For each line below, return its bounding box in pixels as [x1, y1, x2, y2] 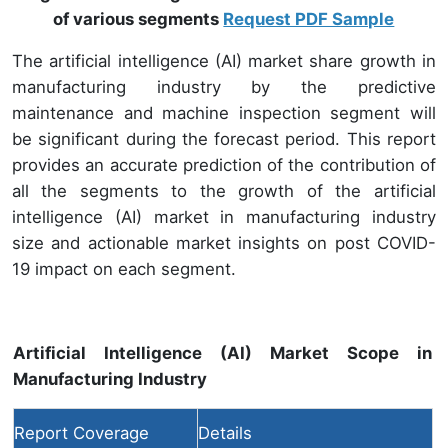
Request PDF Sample [223, 9, 395, 30]
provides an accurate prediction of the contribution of [12, 155, 436, 176]
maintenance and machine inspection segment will [12, 103, 436, 124]
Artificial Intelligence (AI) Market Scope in [13, 343, 432, 364]
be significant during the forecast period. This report [12, 129, 436, 150]
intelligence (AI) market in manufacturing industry [12, 207, 436, 228]
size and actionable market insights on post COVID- [12, 233, 436, 254]
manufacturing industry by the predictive [12, 77, 436, 98]
